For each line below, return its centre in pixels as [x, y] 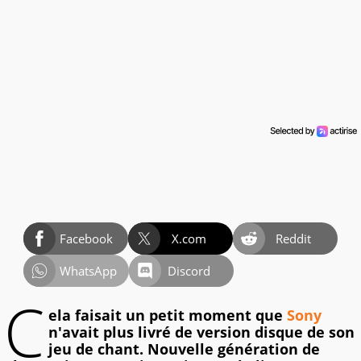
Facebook [86, 239]
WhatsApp [88, 271]
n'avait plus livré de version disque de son [201, 332]
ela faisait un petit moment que [168, 315]
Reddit [294, 239]
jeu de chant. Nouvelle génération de [184, 349]
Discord [189, 271]
